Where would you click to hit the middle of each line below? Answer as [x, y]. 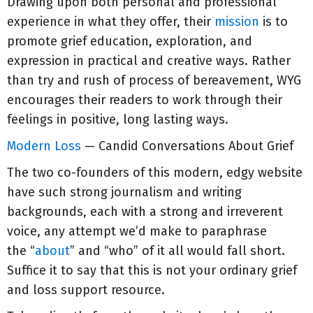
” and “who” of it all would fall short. [177, 251]
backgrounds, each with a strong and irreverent [145, 212]
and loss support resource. [86, 290]
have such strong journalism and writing [124, 192]
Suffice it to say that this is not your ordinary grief [152, 270]
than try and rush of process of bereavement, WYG [154, 80]
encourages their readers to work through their [145, 100]
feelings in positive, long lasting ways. [118, 119]
